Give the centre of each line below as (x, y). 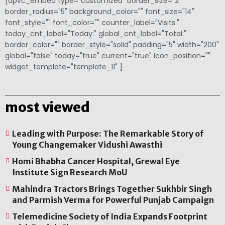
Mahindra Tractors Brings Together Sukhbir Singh (112, 189)
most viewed (47, 107)
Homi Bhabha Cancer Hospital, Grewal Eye (96, 161)
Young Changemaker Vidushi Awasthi (87, 145)
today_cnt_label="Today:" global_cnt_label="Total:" (96, 34)
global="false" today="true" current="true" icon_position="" (108, 56)
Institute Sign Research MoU (70, 173)
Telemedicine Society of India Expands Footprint (110, 217)
